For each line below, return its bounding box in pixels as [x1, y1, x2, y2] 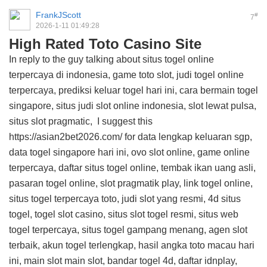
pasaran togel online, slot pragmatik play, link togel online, [9, 178, 253, 188]
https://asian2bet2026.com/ [9, 132, 122, 142]
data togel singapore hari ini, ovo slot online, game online [9, 147, 250, 157]
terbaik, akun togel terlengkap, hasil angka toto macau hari [9, 240, 254, 250]
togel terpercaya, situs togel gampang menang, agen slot [9, 225, 247, 235]
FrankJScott [36, 10, 81, 20]
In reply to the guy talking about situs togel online [9, 54, 214, 64]
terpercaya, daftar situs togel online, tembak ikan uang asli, [9, 163, 256, 173]
